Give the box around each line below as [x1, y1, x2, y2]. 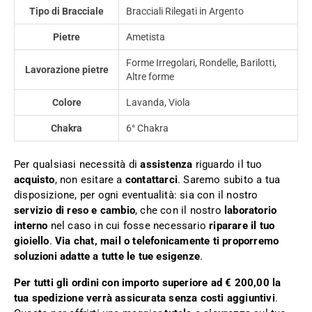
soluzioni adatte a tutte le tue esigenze [14, 250, 200, 263]
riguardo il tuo [192, 158, 263, 171]
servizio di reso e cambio [14, 204, 135, 217]
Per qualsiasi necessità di [14, 158, 141, 171]
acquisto [14, 173, 55, 187]
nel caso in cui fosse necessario [47, 219, 210, 233]
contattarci [125, 173, 178, 187]
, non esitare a [54, 173, 125, 187]
